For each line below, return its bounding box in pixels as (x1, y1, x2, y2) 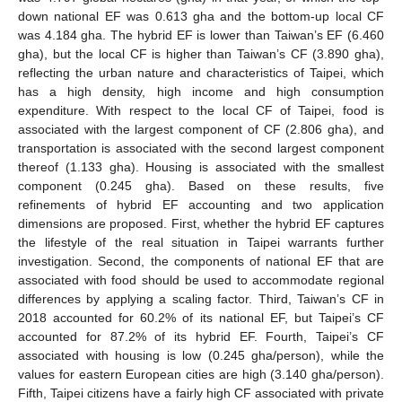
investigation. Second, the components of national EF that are (18, 253, 384, 268)
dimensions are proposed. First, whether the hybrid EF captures (18, 215, 384, 231)
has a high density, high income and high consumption (18, 83, 384, 99)
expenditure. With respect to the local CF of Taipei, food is (18, 102, 384, 118)
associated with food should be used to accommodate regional (18, 272, 384, 287)
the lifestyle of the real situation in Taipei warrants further (18, 234, 384, 249)
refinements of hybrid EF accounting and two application (18, 197, 384, 212)
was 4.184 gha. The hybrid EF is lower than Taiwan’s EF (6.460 (18, 27, 384, 42)
